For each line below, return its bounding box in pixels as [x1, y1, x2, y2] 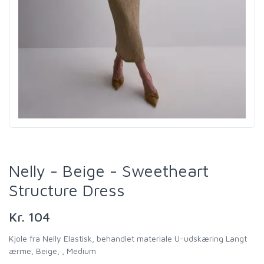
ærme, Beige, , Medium [9, 246, 96, 256]
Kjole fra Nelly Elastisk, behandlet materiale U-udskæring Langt [9, 233, 247, 244]
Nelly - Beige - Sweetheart [9, 161, 209, 181]
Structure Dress [9, 180, 125, 200]
